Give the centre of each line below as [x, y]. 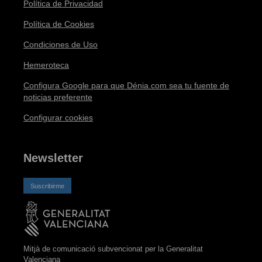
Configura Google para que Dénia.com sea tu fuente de [126, 85]
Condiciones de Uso [61, 44]
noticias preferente [58, 97]
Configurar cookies [58, 118]
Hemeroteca [46, 65]
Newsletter [53, 158]
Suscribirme [47, 186]
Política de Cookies [59, 24]
